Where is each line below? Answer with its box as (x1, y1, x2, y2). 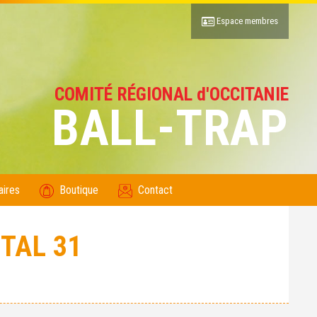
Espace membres (214, 16, 278, 26)
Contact (138, 183, 173, 197)
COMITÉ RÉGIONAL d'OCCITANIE (54, 83, 289, 105)
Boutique (59, 183, 98, 197)
